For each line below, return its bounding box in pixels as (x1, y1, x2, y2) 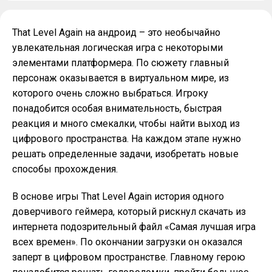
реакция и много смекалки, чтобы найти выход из (12, 118, 240, 129)
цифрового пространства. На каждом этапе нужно (12, 133, 241, 144)
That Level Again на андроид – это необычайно (12, 27, 220, 38)
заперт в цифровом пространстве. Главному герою (12, 251, 245, 263)
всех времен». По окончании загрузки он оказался (12, 236, 242, 248)
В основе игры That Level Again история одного (12, 191, 224, 202)
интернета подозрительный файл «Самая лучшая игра (12, 221, 256, 233)
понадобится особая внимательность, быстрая (12, 103, 222, 114)
